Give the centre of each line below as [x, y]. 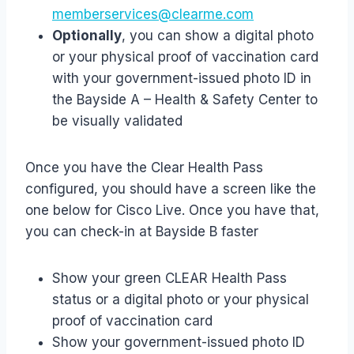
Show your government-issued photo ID [179, 343]
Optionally [87, 36]
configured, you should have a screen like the [171, 189]
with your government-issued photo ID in [182, 79]
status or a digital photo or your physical [181, 300]
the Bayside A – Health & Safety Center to [185, 100]
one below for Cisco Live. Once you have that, [172, 211]
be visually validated [117, 121]
